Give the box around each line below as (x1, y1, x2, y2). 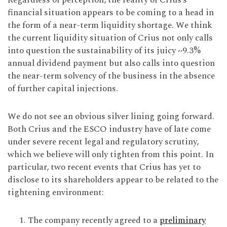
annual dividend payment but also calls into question (8, 57, 215, 70)
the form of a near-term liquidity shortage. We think (8, 19, 212, 32)
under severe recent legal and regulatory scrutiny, (8, 135, 199, 148)
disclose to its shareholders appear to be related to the (8, 173, 218, 186)
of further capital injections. (8, 82, 118, 95)
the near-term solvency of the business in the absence (8, 69, 215, 83)
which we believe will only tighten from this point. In (8, 148, 214, 161)
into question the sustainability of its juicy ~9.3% (8, 44, 201, 57)
